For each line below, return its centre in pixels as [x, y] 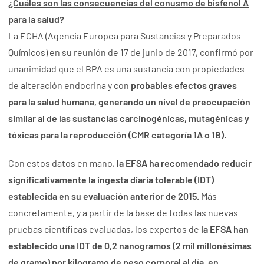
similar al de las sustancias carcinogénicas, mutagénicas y [129, 118]
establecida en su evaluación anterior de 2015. [105, 196]
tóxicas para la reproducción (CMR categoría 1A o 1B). [118, 135]
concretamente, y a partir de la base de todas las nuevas [123, 213]
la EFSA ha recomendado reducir [184, 163]
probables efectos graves [184, 85]
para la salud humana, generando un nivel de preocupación [130, 102]
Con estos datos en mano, [63, 163]
